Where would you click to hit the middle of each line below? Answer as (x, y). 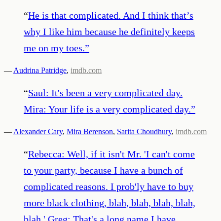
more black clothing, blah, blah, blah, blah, (110, 203)
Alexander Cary (38, 131)
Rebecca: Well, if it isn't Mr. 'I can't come (111, 154)
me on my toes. (54, 48)
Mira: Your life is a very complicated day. (107, 109)
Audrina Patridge (40, 70)
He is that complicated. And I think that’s (111, 15)
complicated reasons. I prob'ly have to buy (109, 186)
